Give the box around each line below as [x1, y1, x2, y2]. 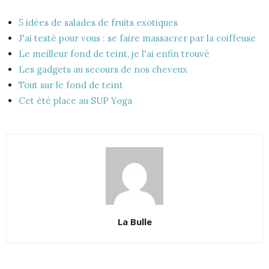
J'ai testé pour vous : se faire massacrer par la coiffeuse [19, 32, 256, 44]
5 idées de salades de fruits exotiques [19, 17, 178, 28]
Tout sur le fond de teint [19, 79, 123, 91]
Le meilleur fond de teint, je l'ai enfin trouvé [19, 48, 210, 59]
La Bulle [117, 216, 152, 228]
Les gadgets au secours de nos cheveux [19, 64, 187, 75]
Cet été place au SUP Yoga [19, 95, 132, 106]
